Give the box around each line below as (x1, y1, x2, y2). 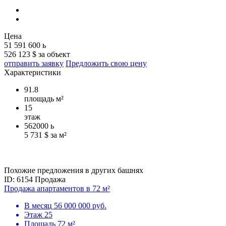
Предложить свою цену (66, 59, 147, 68)
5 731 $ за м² (24, 131, 67, 140)
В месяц (24, 201, 52, 210)
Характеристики (4, 68, 61, 77)
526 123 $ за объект (4, 50, 70, 59)
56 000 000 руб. (54, 201, 106, 210)
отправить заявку (4, 59, 64, 68)
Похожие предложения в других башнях (4, 166, 143, 175)
